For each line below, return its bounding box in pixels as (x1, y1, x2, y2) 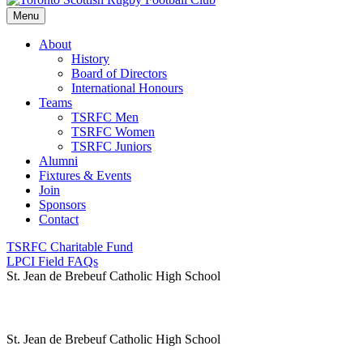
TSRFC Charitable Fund (6, 240, 133, 254)
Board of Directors (71, 66, 167, 80)
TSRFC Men (71, 110, 139, 124)
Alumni (39, 154, 78, 168)
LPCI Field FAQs (6, 254, 98, 268)
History (71, 52, 109, 66)
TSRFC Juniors (71, 139, 152, 153)
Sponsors (39, 198, 86, 211)
